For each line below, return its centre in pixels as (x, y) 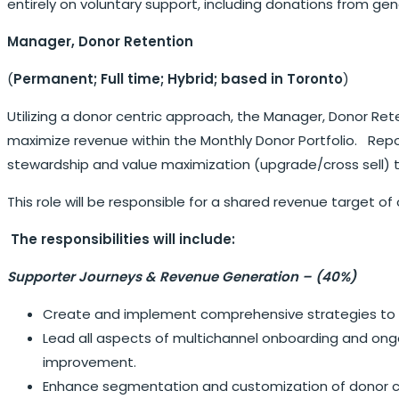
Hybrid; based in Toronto (255, 78)
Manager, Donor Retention (100, 41)
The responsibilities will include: (123, 239)
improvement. (90, 362)
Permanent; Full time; (89, 78)
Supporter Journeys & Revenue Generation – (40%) (182, 276)
